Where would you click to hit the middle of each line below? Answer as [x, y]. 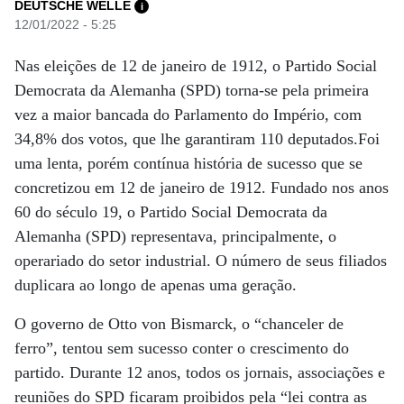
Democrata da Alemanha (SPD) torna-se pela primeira [192, 90]
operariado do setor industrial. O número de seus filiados [201, 261]
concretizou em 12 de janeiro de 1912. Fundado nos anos [202, 188]
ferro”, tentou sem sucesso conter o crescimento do [182, 348]
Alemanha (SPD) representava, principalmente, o [175, 236]
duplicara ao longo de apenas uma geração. [156, 285]
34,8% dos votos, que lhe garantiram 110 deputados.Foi [197, 139]
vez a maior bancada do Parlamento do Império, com [188, 115]
